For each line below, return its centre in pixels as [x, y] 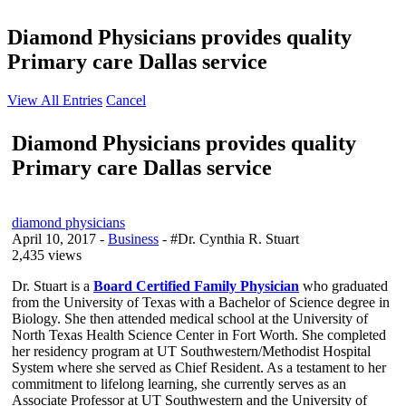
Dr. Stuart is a [53, 285]
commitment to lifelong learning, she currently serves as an [179, 383]
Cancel [126, 100]
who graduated [343, 285]
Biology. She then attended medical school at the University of [190, 318]
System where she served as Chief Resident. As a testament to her [199, 367]
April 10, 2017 [54, 238]
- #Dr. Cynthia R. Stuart [231, 238]
